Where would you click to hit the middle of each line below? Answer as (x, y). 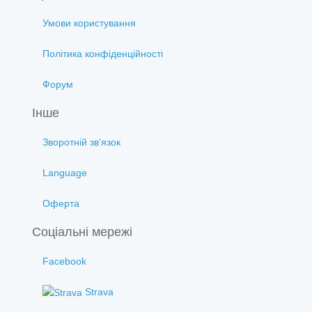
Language (65, 172)
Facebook (64, 261)
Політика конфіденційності (103, 53)
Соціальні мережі (82, 232)
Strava (98, 291)
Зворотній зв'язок (81, 142)
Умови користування (89, 23)
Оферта (61, 203)
